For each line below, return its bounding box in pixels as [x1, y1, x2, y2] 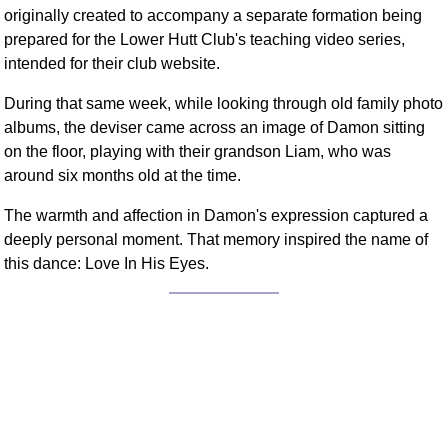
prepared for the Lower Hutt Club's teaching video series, [4, 30, 406, 48]
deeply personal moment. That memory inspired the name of [4, 230, 429, 248]
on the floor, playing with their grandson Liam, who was [4, 142, 392, 160]
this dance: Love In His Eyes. [4, 254, 210, 272]
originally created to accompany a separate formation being [4, 6, 423, 24]
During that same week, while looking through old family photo [4, 94, 444, 112]
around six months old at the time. [4, 166, 242, 184]
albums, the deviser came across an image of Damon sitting [4, 118, 426, 136]
